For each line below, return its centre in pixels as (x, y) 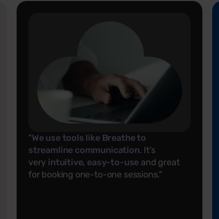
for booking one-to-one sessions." (96, 174)
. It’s (147, 150)
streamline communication (84, 150)
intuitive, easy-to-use (94, 162)
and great (159, 162)
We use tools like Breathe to (89, 138)
